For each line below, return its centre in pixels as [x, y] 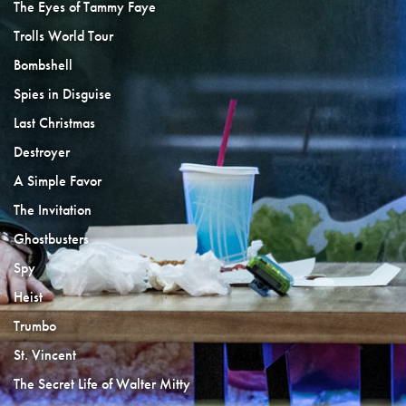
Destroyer [42, 152]
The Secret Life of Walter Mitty [102, 384]
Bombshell [43, 65]
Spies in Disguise [63, 94]
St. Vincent [45, 355]
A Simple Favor [58, 181]
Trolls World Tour [63, 36]
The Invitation [53, 210]
